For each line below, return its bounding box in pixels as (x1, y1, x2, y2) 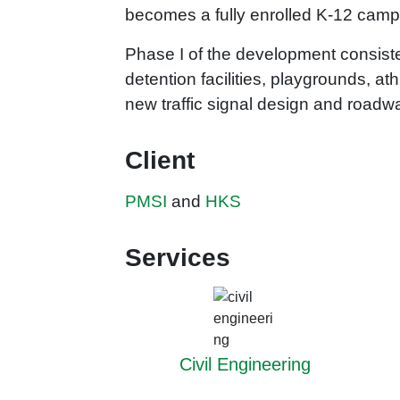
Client (125, 146, 196, 175)
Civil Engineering (179, 354, 311, 375)
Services (125, 244, 231, 272)
